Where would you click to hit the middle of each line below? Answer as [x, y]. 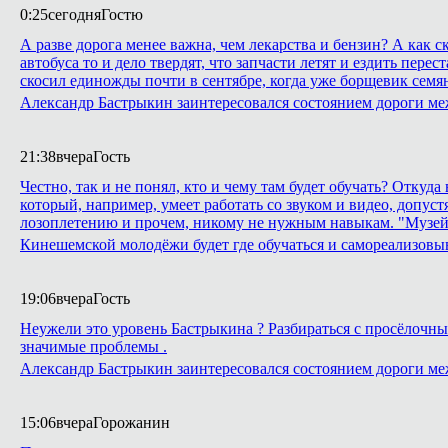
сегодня [74, 14]
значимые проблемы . [93, 346]
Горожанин [131, 422]
